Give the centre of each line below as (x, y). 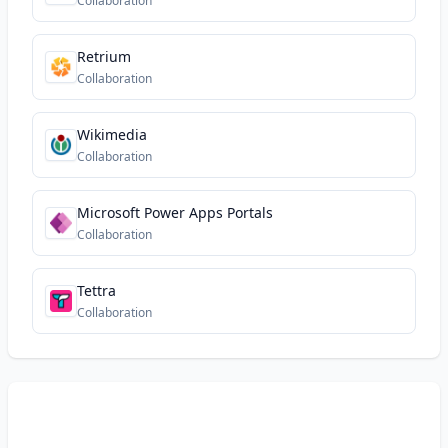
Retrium (104, 56)
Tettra (96, 290)
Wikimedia (112, 134)
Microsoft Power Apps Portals (175, 212)
